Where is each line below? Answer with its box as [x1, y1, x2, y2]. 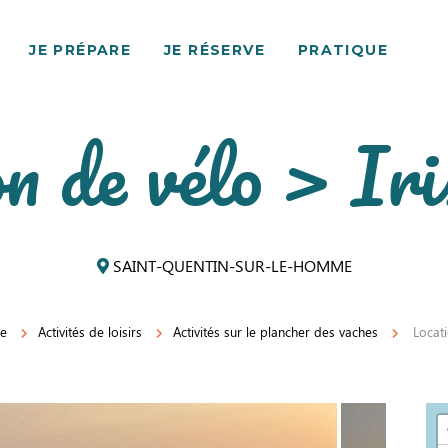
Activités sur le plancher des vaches [173, 323, 378, 340]
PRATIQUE [297, 41, 389, 59]
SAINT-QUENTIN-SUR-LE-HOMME [108, 255, 352, 276]
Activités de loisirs [38, 323, 142, 340]
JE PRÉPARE [29, 41, 132, 59]
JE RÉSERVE [164, 41, 265, 59]
